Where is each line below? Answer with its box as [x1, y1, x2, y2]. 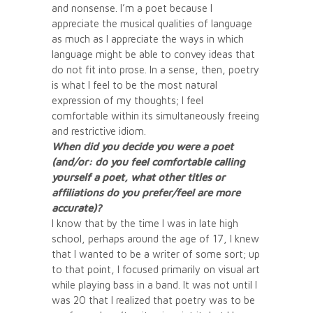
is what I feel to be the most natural [52, 78, 217, 91]
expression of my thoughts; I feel [52, 94, 203, 106]
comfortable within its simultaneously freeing [52, 109, 259, 122]
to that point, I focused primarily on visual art [52, 263, 260, 275]
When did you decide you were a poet [52, 140, 233, 152]
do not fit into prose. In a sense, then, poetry [52, 63, 259, 75]
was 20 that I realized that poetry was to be [52, 293, 255, 306]
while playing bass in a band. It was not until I [52, 278, 257, 291]
